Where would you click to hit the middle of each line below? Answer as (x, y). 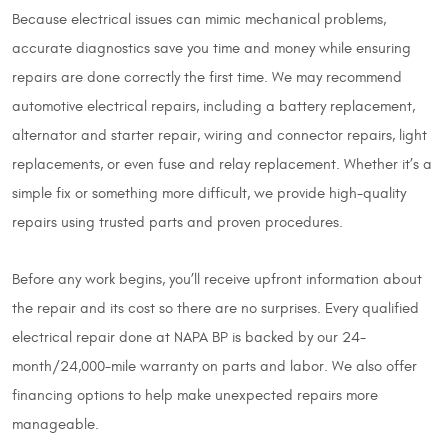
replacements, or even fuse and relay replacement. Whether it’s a (222, 164)
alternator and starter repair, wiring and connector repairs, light (219, 135)
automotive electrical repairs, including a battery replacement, (213, 106)
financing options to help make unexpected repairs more (195, 395)
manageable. (55, 424)
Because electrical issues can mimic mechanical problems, (199, 19)
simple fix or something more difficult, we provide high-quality (209, 193)
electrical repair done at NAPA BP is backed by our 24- (189, 337)
